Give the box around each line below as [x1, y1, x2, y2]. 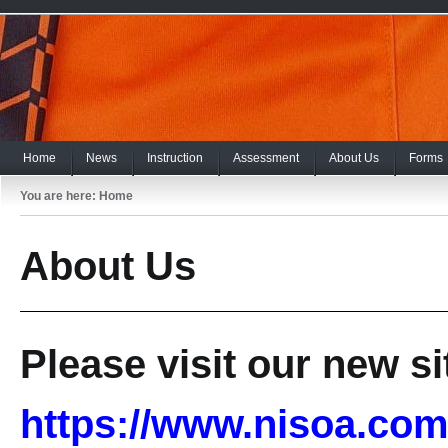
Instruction [147, 151, 203, 165]
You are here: [20, 189, 99, 203]
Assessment [233, 151, 299, 165]
